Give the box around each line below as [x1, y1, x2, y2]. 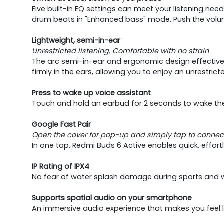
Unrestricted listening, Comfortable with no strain [32, 45, 209, 56]
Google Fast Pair [32, 119, 91, 129]
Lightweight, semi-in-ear [32, 35, 120, 45]
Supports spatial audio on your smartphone [32, 192, 192, 203]
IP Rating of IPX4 [32, 161, 89, 171]
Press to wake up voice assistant [32, 87, 151, 98]
